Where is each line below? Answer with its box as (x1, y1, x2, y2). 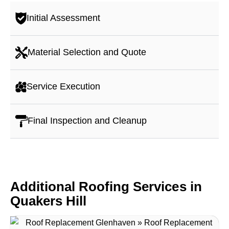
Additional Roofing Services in (10, 178, 202, 194)
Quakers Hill (10, 193, 87, 209)
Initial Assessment (27, 13, 100, 23)
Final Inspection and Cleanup (28, 116, 147, 126)
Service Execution (27, 81, 100, 91)
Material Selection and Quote (28, 47, 146, 57)
